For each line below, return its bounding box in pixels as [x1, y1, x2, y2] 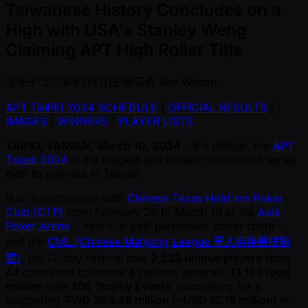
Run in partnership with [5, 191, 127, 206]
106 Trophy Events [72, 279, 171, 294]
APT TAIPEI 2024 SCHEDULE [5, 100, 157, 115]
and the [5, 234, 47, 249]
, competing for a [171, 279, 261, 294]
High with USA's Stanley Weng [5, 19, 247, 40]
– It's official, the [181, 139, 273, 153]
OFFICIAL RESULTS [168, 100, 267, 115]
